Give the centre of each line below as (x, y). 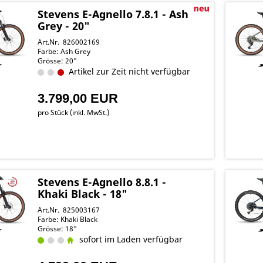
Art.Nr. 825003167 (69, 210)
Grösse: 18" (58, 229)
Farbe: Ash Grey (64, 51)
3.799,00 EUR (78, 98)
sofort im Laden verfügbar (129, 239)
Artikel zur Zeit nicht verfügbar (127, 71)
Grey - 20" (64, 26)
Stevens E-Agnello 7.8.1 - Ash (113, 14)
